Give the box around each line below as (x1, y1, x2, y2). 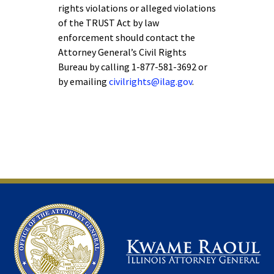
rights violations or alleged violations (58, 2, 216, 14)
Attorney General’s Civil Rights (58, 46, 187, 58)
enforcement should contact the (58, 31, 195, 43)
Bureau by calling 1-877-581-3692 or (58, 61, 207, 73)
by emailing (58, 75, 109, 87)
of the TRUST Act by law (58, 17, 159, 29)
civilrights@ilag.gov (109, 75, 192, 87)
